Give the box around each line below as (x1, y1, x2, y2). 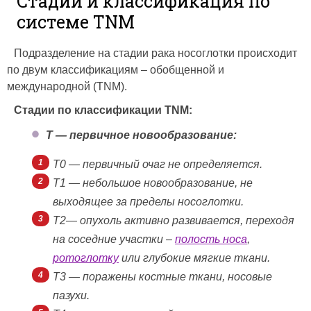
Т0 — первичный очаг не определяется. (53, 158, 262, 171)
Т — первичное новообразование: (46, 129, 237, 142)
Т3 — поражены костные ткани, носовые (53, 271, 272, 283)
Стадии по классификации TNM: (14, 104, 192, 117)
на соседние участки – (53, 233, 175, 246)
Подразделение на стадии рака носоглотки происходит (14, 47, 297, 60)
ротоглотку (53, 252, 119, 264)
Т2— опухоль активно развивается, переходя (53, 215, 294, 227)
